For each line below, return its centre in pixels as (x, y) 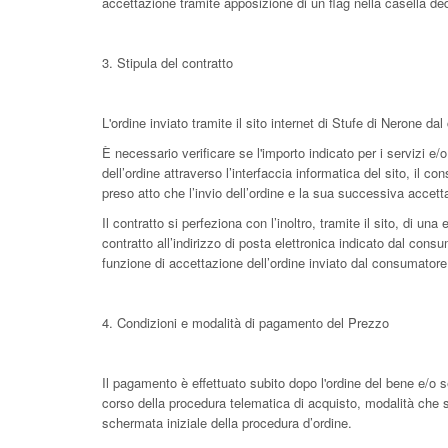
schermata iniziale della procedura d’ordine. (227, 422)
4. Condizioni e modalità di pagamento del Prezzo (245, 322)
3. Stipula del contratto (167, 62)
